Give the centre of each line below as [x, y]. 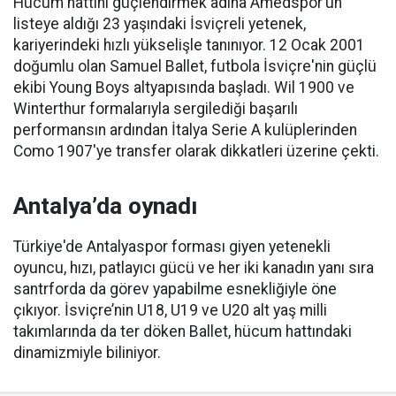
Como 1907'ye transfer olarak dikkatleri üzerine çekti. [196, 152]
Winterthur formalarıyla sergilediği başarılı [156, 109]
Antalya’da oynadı [105, 206]
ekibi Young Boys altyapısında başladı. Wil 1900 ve [184, 88]
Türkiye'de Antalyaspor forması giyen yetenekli [172, 247]
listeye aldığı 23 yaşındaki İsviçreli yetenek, [160, 24]
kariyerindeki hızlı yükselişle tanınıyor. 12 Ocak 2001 [189, 46]
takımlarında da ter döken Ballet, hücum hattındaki [183, 332]
